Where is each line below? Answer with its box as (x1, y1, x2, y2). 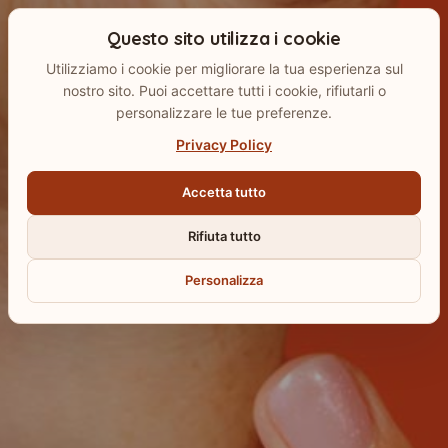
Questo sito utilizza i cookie (107, 26, 341, 50)
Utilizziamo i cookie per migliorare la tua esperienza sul (45, 59, 403, 77)
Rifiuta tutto (187, 228, 261, 244)
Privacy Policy (176, 135, 272, 153)
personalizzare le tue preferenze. (116, 103, 332, 121)
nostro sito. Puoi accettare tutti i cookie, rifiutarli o (62, 81, 386, 99)
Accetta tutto (182, 184, 266, 200)
